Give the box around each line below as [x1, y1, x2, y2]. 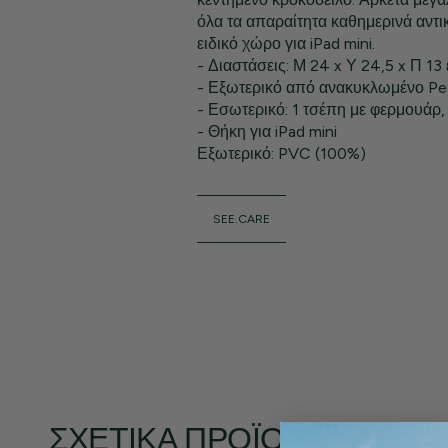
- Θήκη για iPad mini [196, 121, 337, 141]
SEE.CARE [212, 211, 270, 226]
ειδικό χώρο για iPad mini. [196, 33, 375, 53]
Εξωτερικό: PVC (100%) [196, 143, 366, 163]
